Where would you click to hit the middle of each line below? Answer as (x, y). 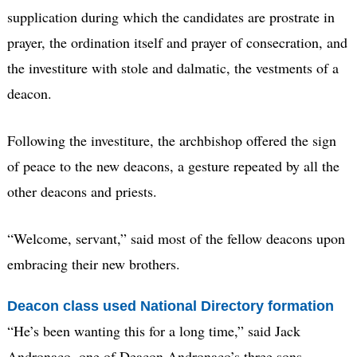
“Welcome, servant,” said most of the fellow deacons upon (176, 238)
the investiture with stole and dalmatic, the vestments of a (173, 67)
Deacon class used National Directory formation (170, 306)
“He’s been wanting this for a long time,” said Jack (153, 331)
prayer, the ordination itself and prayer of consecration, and (177, 42)
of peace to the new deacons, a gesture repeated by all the (173, 165)
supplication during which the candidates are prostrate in (171, 16)
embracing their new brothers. (93, 263)
